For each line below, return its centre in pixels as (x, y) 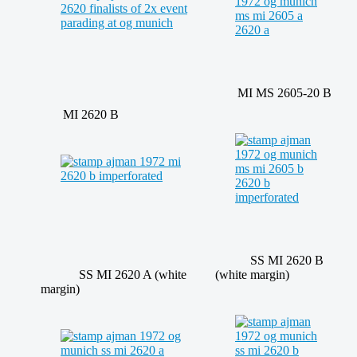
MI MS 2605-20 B (273, 93)
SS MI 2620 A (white (114, 275)
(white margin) (252, 275)
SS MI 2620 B (269, 261)
